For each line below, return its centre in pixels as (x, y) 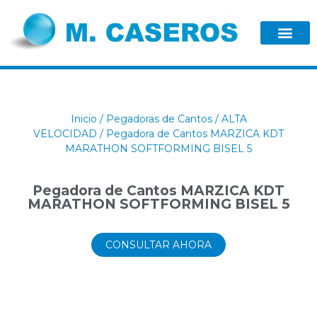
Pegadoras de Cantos (159, 119)
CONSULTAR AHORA (158, 244)
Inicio (83, 119)
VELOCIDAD (65, 133)
